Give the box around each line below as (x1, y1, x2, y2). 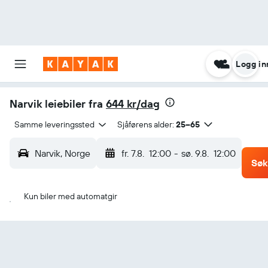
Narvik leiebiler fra (10, 97, 106, 111)
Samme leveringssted (14, 119, 95, 130)
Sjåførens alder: (117, 119, 174, 130)
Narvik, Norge (35, 147, 90, 159)
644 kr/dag (106, 97, 160, 111)
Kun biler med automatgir (24, 191, 117, 202)
